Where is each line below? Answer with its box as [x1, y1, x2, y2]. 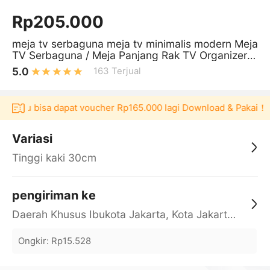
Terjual [111, 66, 142, 77]
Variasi [11, 131, 52, 146]
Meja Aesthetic [11, 60, 85, 73]
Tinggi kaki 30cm [11, 151, 96, 164]
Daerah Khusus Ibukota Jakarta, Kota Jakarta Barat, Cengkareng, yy [227, 207, 236, 221]
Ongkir [17, 235, 46, 246]
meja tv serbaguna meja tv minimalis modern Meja [11, 37, 258, 50]
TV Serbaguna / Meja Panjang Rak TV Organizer [11, 48, 247, 61]
